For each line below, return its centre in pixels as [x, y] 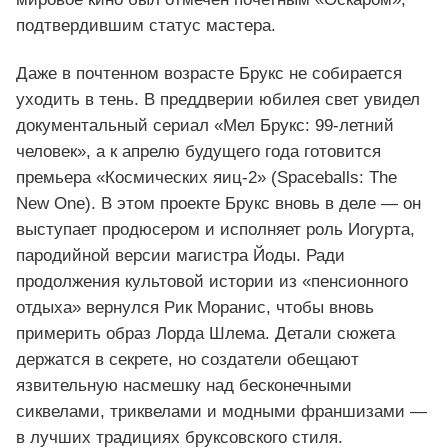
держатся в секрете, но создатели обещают [187, 360]
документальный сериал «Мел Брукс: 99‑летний [205, 126]
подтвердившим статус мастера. [146, 26]
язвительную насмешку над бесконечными [184, 386]
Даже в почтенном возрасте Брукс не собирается [209, 74]
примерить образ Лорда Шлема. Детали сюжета [205, 334]
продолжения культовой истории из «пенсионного [212, 282]
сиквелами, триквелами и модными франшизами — [221, 412]
